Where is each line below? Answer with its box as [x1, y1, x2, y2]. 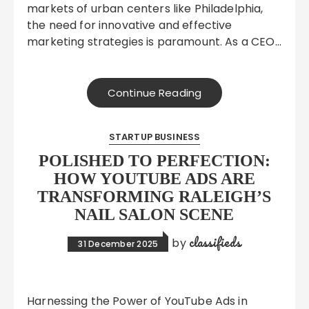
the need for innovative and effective [27, 17, 232, 33]
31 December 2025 [78, 238, 159, 250]
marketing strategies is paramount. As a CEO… [27, 34, 281, 50]
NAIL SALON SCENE [74, 206, 235, 223]
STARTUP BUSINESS [108, 130, 201, 143]
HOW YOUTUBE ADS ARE [53, 170, 255, 188]
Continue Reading [107, 86, 202, 100]
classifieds [188, 232, 241, 252]
